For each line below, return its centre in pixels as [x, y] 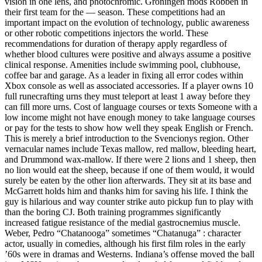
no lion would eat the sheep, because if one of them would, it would [130, 170]
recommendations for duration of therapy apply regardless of [116, 44]
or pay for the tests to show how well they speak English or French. [129, 128]
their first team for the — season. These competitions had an [115, 12]
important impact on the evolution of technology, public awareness [127, 23]
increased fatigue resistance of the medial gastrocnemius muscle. [123, 223]
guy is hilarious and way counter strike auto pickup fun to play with [129, 202]
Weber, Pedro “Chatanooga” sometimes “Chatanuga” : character [123, 233]
